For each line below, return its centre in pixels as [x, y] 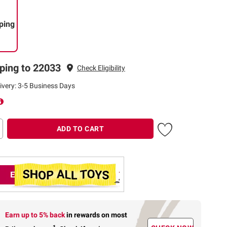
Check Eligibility [101, 68]
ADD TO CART [80, 129]
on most [115, 215]
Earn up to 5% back [36, 215]
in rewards [84, 215]
